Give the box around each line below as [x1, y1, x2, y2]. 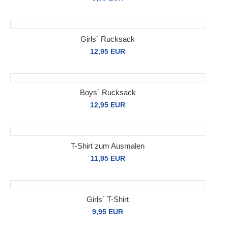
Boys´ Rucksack [79, 88, 136, 97]
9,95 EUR [92, 208, 123, 216]
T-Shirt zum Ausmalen [71, 141, 145, 150]
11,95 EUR [90, 154, 125, 162]
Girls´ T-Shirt [87, 195, 129, 204]
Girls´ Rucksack [80, 35, 135, 43]
